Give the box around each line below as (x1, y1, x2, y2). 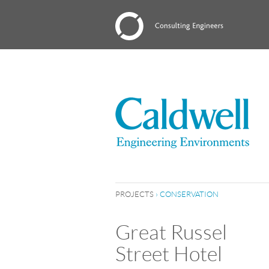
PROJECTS (115, 190, 154, 199)
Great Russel (115, 222, 227, 244)
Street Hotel (115, 243, 222, 265)
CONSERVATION (160, 190, 219, 199)
